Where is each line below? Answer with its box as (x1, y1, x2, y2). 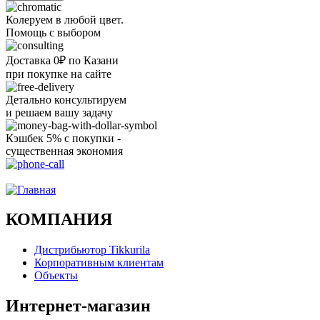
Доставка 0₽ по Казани (6, 54, 119, 66)
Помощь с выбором (6, 26, 101, 39)
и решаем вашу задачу (6, 106, 113, 119)
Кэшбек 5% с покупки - (6, 131, 121, 144)
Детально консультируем (6, 93, 126, 106)
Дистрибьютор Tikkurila (34, 244, 150, 256)
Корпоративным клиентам (34, 256, 164, 269)
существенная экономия (6, 144, 123, 157)
